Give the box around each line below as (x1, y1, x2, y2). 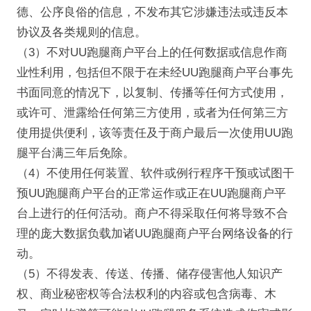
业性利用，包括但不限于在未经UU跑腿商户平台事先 (16, 66, 293, 80)
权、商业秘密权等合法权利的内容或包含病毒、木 (16, 287, 276, 301)
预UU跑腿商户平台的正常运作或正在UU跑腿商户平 (16, 187, 286, 201)
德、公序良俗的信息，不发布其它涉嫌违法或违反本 (16, 6, 288, 19)
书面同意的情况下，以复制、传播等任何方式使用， (16, 86, 288, 100)
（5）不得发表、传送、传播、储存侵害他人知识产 (16, 267, 283, 281)
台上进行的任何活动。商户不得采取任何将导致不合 (16, 207, 288, 221)
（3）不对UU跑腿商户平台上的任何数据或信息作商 (16, 46, 287, 60)
